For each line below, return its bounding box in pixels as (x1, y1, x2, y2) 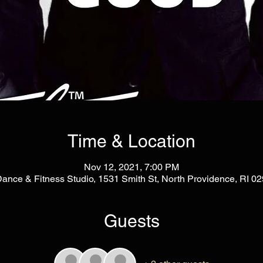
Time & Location (68, 130, 195, 151)
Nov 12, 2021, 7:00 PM (84, 161, 179, 173)
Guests (103, 210, 160, 231)
